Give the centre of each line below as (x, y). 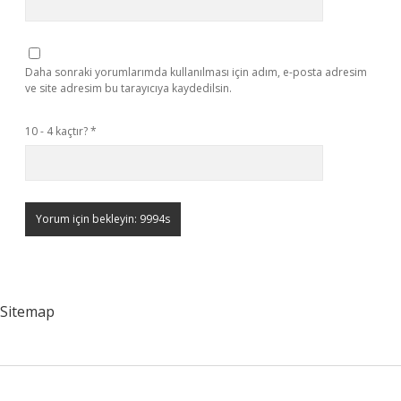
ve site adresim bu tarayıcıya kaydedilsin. (128, 88)
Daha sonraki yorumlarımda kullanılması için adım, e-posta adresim (196, 72)
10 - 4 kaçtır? (58, 131)
